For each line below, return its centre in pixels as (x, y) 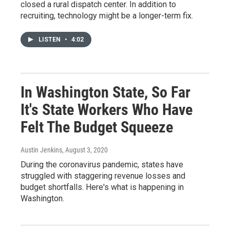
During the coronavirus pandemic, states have (102, 164)
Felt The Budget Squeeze (97, 127)
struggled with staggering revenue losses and (103, 176)
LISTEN (50, 39)
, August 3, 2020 (85, 150)
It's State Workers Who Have (107, 109)
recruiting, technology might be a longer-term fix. (107, 15)
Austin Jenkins (41, 150)
